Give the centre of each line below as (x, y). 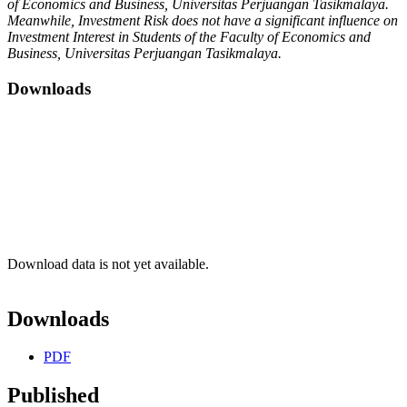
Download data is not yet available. (108, 263)
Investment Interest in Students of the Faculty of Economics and (189, 37)
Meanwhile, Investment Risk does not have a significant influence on (203, 21)
